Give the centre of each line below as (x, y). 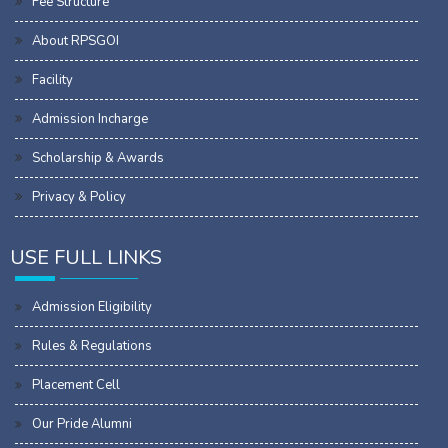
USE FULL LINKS (86, 257)
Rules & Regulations (92, 345)
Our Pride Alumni (82, 423)
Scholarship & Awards (98, 157)
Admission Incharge (90, 118)
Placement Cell (76, 384)
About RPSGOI (75, 40)
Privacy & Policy (79, 196)
